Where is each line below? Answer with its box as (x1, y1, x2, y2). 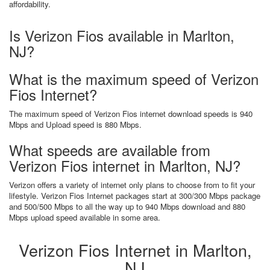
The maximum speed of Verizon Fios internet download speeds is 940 (9, 108, 253, 119)
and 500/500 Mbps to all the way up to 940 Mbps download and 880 (9, 201, 245, 212)
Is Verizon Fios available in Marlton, (9, 25, 234, 46)
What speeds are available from (9, 139, 210, 160)
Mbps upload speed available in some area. (9, 212, 160, 223)
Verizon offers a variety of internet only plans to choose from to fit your (9, 179, 255, 190)
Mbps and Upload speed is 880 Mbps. (9, 119, 142, 130)
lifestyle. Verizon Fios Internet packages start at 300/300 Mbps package (9, 190, 260, 201)
